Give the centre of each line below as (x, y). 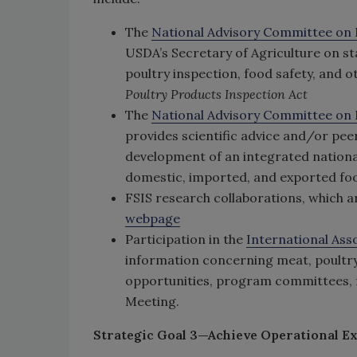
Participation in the (186, 239)
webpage (153, 218)
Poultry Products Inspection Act (216, 94)
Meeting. (152, 301)
